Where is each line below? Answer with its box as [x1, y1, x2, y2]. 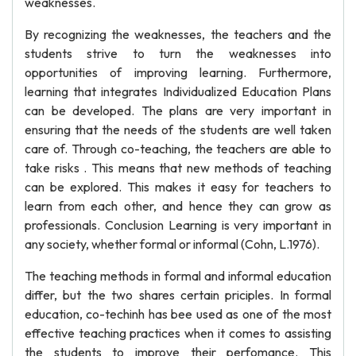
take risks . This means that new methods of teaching [25, 160, 331, 176]
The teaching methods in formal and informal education [25, 268, 331, 284]
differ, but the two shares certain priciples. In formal [25, 287, 331, 303]
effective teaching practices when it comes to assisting [25, 325, 331, 341]
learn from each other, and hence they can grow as [25, 198, 331, 214]
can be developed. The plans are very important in [25, 103, 331, 118]
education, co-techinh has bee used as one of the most [25, 306, 331, 322]
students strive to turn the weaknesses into [25, 45, 331, 61]
